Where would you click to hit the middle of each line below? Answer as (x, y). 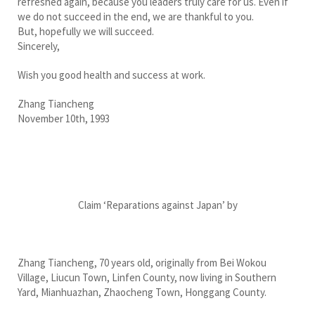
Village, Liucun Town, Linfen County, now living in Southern (147, 277)
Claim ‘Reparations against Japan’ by (157, 205)
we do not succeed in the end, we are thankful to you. (136, 16)
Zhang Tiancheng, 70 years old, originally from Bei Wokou (142, 262)
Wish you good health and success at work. (111, 75)
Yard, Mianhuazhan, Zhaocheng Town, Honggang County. (142, 292)
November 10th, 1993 (64, 118)
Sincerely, (39, 46)
